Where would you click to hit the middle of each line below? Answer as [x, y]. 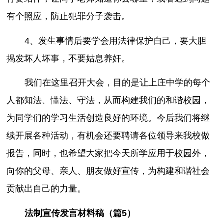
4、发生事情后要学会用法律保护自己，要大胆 [115, 41]
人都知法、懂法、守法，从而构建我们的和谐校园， [108, 100]
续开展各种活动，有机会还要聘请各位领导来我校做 [108, 136]
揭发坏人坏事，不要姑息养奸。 [69, 58]
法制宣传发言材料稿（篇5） [80, 213]
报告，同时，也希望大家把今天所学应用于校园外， [108, 153]
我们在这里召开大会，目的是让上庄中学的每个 [117, 83]
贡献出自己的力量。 [46, 189]
